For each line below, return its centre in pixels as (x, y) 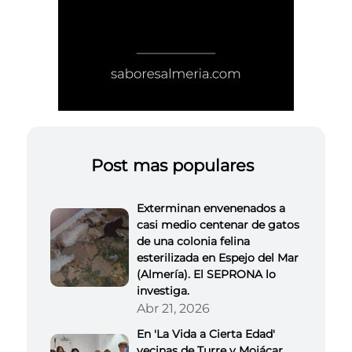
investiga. (163, 290)
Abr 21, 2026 (173, 308)
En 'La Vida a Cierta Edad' (206, 334)
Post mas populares (172, 165)
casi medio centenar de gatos (218, 224)
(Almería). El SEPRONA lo (206, 274)
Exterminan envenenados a (211, 208)
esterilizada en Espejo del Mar (218, 257)
